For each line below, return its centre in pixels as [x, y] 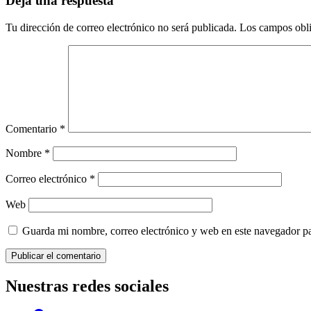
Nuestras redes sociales [87, 286]
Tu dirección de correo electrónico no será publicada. [121, 27]
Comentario [33, 128]
